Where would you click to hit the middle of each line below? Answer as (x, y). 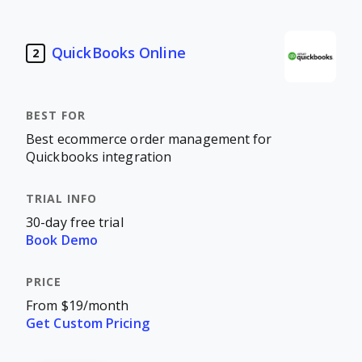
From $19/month (78, 306)
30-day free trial (75, 223)
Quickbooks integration (99, 157)
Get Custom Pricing (88, 324)
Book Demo (62, 240)
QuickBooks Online (119, 53)
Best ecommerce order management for (149, 139)
